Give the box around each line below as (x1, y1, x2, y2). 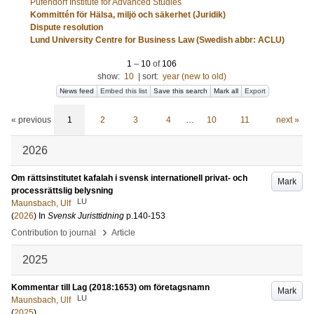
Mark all (214, 87, 238, 95)
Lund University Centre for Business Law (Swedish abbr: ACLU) (29, 35, 285, 45)
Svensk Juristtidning (48, 211, 124, 221)
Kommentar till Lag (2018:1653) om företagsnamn (11, 282, 210, 292)
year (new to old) (162, 71, 226, 81)
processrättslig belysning (11, 186, 113, 196)
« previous (11, 115, 51, 125)
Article (111, 228, 135, 238)
